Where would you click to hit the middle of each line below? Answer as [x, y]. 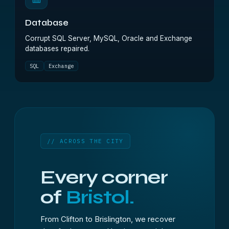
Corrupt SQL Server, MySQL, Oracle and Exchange [109, 38]
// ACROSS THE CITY [85, 141]
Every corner [104, 177]
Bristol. [100, 197]
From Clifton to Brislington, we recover [108, 219]
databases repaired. [57, 49]
